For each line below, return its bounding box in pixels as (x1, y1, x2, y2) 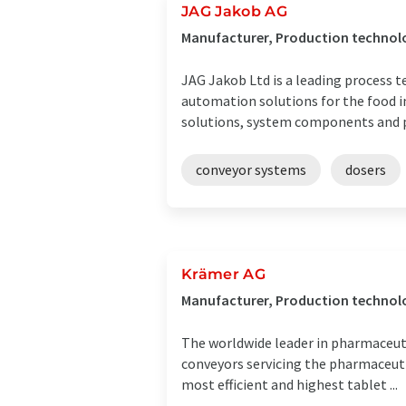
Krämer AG (181, 266, 266, 283)
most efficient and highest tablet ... (181, 375, 398, 393)
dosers (345, 160, 386, 179)
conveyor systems (196, 160, 306, 179)
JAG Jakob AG (181, 3, 287, 20)
